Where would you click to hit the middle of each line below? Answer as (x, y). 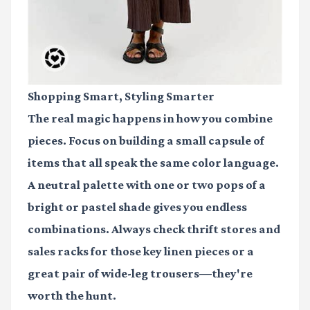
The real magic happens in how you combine (150, 119)
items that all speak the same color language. (153, 163)
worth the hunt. (72, 296)
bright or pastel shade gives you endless (137, 207)
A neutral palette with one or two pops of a (147, 185)
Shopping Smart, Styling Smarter (121, 97)
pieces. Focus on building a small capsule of (146, 141)
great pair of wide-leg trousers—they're (140, 274)
